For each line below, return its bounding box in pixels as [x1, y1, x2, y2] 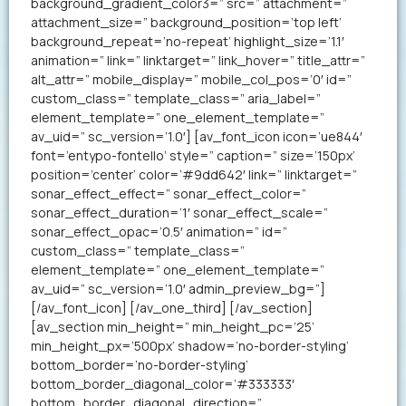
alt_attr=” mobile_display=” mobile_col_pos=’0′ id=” [31, 70, 352, 88]
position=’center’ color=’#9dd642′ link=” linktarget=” [31, 165, 357, 183]
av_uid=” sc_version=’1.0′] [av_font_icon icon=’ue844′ [31, 127, 362, 145]
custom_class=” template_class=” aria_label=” [31, 89, 321, 107]
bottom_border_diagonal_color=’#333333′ [31, 374, 295, 392]
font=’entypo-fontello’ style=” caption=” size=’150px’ [31, 146, 355, 164]
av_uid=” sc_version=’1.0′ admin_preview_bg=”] [31, 279, 325, 297]
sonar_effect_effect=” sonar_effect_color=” [31, 184, 306, 202]
